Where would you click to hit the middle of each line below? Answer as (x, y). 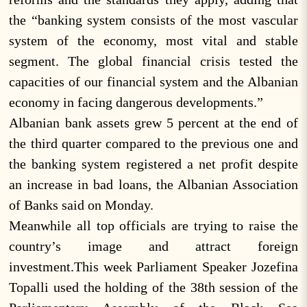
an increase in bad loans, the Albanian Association (153, 184)
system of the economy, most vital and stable (153, 40)
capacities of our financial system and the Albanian (153, 82)
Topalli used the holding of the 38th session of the (153, 287)
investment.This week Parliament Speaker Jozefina (153, 267)
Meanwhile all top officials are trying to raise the (153, 225)
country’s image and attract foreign (153, 246)
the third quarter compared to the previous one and (153, 143)
